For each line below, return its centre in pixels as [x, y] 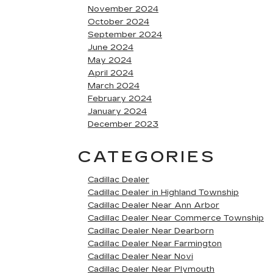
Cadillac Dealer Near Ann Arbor [154, 205]
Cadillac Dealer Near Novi [140, 257]
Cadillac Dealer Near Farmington [155, 244]
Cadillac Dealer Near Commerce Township [176, 218]
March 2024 [114, 86]
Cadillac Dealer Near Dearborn [151, 231]
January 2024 [117, 112]
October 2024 [119, 22]
